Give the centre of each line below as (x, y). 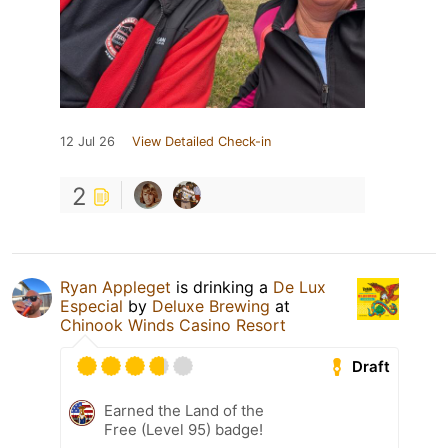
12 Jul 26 (87, 142)
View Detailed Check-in (201, 142)
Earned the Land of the (184, 411)
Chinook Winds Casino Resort (173, 325)
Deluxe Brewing (211, 306)
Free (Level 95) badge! (183, 430)
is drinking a (222, 287)
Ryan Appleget (115, 287)
